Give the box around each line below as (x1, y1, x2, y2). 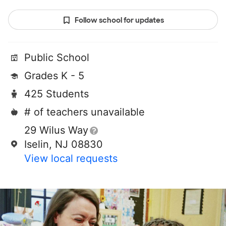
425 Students (24, 88, 89, 100)
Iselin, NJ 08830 (24, 138, 103, 151)
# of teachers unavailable (24, 106, 145, 119)
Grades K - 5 (24, 70, 84, 82)
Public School (24, 51, 89, 64)
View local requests (24, 152, 118, 165)
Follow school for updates (74, 16, 164, 25)
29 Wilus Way (24, 124, 88, 137)
